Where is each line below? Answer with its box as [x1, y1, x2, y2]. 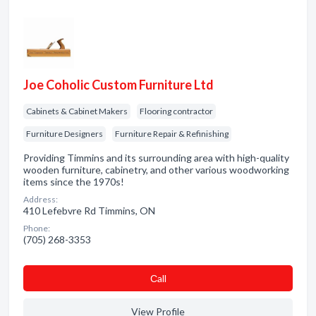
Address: [23, 194, 58, 205]
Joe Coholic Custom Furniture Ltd [23, 77, 214, 92]
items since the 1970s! [23, 176, 124, 188]
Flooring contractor [140, 106, 213, 116]
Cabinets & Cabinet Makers [26, 106, 128, 116]
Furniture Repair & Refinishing [115, 128, 229, 139]
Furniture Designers [26, 128, 103, 139]
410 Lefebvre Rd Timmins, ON [23, 205, 155, 217]
